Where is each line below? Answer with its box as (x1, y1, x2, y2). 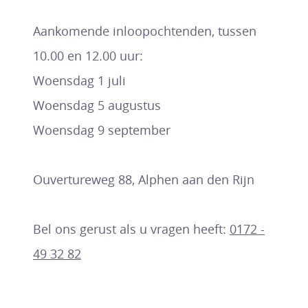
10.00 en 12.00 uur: (33, 47, 143, 64)
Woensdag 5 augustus (33, 97, 161, 113)
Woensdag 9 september (33, 122, 170, 138)
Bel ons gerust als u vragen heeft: (33, 221, 230, 237)
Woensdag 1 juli (33, 72, 129, 89)
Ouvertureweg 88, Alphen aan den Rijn (33, 171, 254, 188)
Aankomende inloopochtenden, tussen (33, 23, 256, 39)
